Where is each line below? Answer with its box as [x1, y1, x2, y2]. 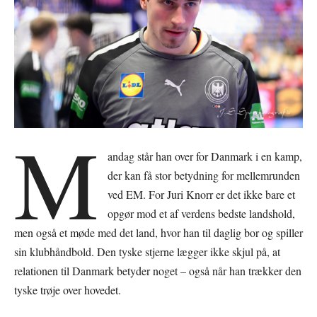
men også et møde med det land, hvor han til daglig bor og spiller [14, 224, 303, 240]
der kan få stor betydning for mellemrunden [108, 167, 301, 183]
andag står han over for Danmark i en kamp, [108, 148, 303, 163]
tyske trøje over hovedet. [14, 282, 121, 297]
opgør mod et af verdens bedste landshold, [108, 205, 296, 221]
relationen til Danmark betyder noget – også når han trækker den [14, 263, 301, 278]
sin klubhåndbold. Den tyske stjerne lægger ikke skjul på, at [14, 243, 280, 259]
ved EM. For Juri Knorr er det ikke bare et [108, 186, 296, 202]
